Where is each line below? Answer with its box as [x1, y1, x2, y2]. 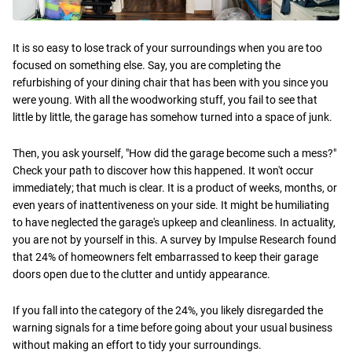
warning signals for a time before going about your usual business [13, 321, 332, 334]
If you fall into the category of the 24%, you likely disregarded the [13, 303, 323, 317]
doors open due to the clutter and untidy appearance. [13, 267, 270, 280]
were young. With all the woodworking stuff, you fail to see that [13, 93, 317, 106]
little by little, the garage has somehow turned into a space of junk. [13, 110, 332, 123]
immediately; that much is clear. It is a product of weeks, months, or [13, 181, 337, 194]
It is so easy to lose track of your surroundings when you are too [13, 41, 322, 54]
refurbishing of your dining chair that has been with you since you [13, 75, 328, 89]
